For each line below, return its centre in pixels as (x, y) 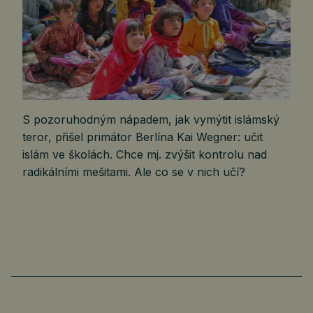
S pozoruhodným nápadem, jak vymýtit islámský (151, 120)
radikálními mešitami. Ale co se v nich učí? (134, 172)
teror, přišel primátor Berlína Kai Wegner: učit (143, 137)
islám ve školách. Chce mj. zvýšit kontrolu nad (145, 155)
